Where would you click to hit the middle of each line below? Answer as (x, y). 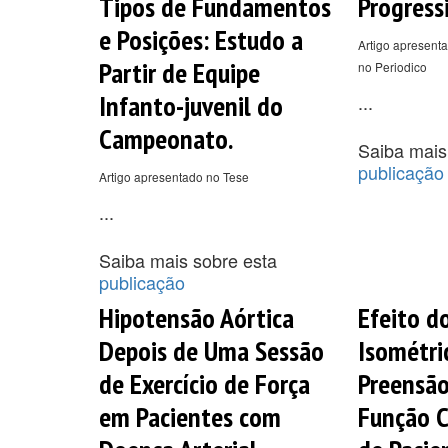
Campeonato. (166, 138)
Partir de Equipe (179, 72)
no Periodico (392, 66)
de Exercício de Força (204, 383)
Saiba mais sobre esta (188, 259)
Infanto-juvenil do (191, 105)
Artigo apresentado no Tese (174, 176)
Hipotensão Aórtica (196, 317)
